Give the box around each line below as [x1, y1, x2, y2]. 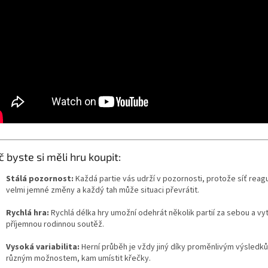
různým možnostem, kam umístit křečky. [6, 252, 151, 265]
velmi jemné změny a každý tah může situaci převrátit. [6, 184, 199, 197]
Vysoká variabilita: [6, 241, 80, 254]
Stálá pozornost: [6, 173, 74, 185]
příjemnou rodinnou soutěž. [6, 218, 104, 231]
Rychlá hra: [6, 207, 49, 220]
